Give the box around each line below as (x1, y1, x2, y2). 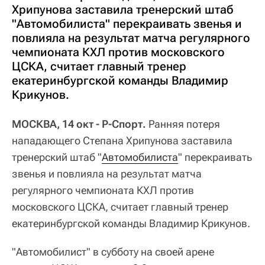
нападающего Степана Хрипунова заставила (12, 134, 232, 147)
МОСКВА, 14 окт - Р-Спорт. (12, 118, 146, 131)
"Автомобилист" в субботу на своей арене (12, 245, 214, 258)
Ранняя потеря (146, 118, 220, 131)
